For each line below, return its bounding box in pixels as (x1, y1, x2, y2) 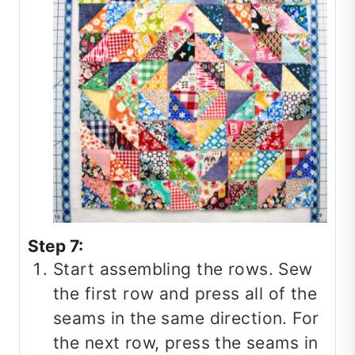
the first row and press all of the (53, 284, 318, 304)
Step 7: (28, 236, 83, 257)
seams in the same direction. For (53, 308, 319, 329)
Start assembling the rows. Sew (53, 259, 313, 280)
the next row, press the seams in (53, 333, 319, 353)
